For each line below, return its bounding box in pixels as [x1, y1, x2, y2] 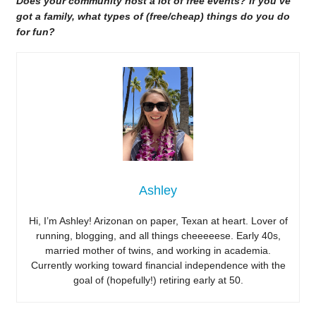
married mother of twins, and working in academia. [45, 245, 271, 257]
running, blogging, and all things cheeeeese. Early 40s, [35, 230, 281, 242]
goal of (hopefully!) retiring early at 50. [73, 274, 243, 286]
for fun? [16, 25, 55, 37]
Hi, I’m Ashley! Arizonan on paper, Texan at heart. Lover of [28, 215, 288, 227]
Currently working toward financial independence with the [30, 260, 286, 272]
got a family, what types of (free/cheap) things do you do [16, 10, 290, 22]
